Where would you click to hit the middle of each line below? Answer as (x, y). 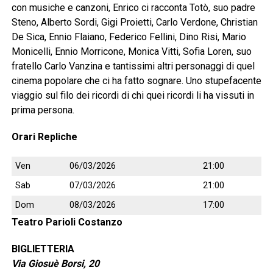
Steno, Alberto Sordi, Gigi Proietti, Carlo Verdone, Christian (134, 23)
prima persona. (43, 110)
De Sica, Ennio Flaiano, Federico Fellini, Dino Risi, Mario (129, 37)
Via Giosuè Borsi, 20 (55, 264)
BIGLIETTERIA (43, 249)
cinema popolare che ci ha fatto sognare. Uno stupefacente (136, 81)
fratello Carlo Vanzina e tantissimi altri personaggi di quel (133, 66)
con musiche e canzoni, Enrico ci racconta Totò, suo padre (133, 8)
